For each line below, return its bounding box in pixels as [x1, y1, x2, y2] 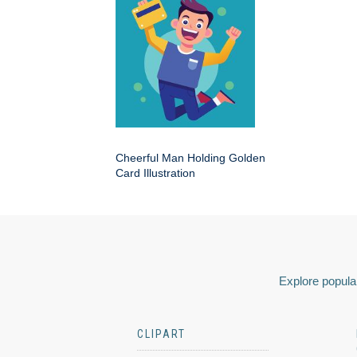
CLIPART [137, 327, 186, 340]
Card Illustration [116, 166, 195, 179]
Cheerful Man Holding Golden [116, 151, 265, 164]
